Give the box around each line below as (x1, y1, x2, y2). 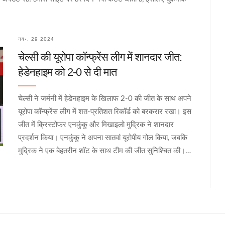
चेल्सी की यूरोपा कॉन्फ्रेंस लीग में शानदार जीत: (18, 50, 182, 63)
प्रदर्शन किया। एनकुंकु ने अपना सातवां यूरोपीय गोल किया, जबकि (18, 134, 187, 142)
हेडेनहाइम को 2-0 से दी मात (18, 65, 117, 78)
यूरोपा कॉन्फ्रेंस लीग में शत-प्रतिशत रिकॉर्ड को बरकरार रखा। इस (18, 107, 191, 116)
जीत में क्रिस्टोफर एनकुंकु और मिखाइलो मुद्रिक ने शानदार (18, 121, 174, 129)
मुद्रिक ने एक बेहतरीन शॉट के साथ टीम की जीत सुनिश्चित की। (18, 147, 185, 155)
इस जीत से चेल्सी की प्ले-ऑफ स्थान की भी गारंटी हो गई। (18, 160, 168, 168)
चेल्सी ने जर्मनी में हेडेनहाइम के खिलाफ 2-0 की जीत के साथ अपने (18, 94, 191, 102)
